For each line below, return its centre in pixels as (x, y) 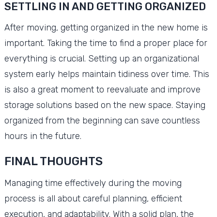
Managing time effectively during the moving (93, 183)
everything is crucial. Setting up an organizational (101, 58)
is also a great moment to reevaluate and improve (102, 89)
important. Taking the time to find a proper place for (106, 43)
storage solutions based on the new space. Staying (105, 105)
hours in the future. (43, 136)
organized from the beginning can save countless (102, 120)
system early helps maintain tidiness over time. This (107, 74)
